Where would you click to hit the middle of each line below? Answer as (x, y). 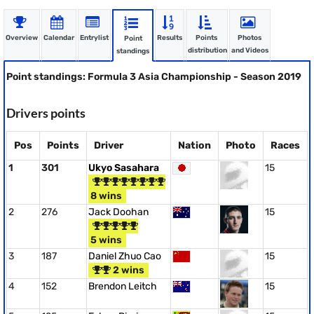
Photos (250, 38)
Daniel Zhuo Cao (125, 256)
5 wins (105, 240)
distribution (208, 50)
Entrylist (94, 38)
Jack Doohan (118, 212)
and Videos (250, 50)
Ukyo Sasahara (124, 168)
